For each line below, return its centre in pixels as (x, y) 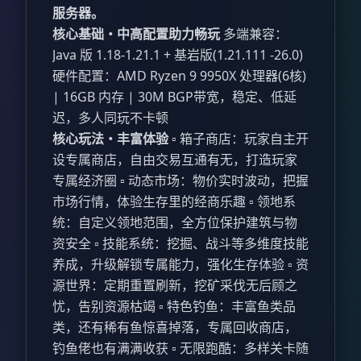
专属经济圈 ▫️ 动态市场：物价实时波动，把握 (180, 180)
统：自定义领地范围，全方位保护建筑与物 (175, 222)
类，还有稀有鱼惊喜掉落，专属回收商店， (175, 327)
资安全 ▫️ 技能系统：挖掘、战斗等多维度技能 (180, 243)
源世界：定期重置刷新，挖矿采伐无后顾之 (175, 285)
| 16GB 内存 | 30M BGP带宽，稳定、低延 (174, 97)
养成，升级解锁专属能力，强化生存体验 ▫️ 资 (180, 264)
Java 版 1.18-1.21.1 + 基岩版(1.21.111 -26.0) (178, 55)
